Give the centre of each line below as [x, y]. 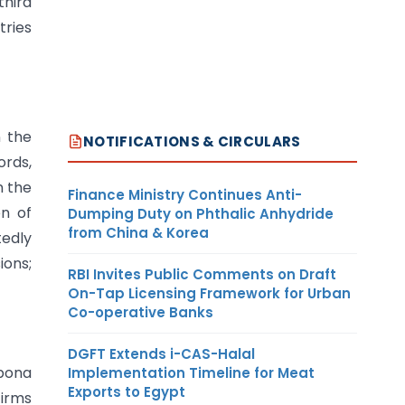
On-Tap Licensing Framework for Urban [209, 293]
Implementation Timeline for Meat [191, 372]
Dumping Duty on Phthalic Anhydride [201, 213]
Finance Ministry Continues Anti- [185, 194]
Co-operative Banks [141, 312]
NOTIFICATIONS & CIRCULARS [192, 141]
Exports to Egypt [127, 391]
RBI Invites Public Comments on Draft [202, 274]
